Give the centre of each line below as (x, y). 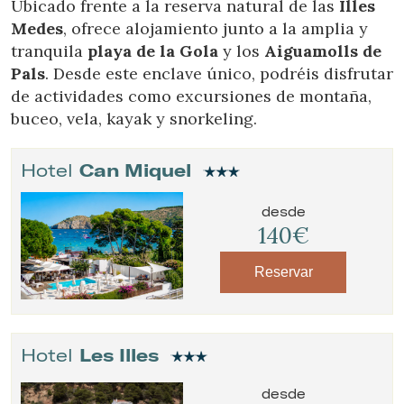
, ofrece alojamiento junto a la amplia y (216, 28)
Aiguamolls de (323, 50)
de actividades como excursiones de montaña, (191, 96)
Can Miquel (135, 170)
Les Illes (119, 355)
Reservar (283, 271)
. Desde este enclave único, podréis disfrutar (219, 73)
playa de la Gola (153, 50)
